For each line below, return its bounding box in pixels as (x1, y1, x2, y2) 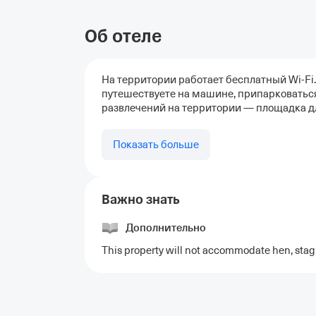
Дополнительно (126, 221, 206, 234)
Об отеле (85, 24, 162, 49)
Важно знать (102, 191, 180, 208)
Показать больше (113, 139, 199, 150)
